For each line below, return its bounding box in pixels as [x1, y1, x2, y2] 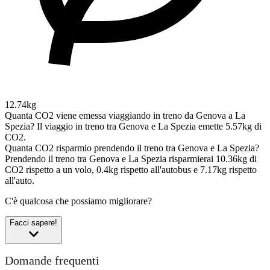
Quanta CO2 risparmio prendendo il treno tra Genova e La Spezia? [5, 142, 259, 153]
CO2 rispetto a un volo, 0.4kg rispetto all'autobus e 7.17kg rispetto [5, 164, 257, 175]
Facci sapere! [10, 218, 57, 227]
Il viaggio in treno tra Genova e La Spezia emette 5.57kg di [37, 121, 262, 131]
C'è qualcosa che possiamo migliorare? [5, 195, 152, 206]
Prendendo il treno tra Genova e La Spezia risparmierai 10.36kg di [5, 153, 257, 164]
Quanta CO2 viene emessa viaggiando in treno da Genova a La [5, 110, 245, 121]
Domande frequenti [5, 254, 99, 268]
